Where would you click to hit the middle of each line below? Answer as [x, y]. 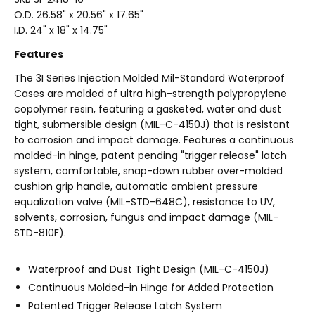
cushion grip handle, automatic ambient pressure [136, 186]
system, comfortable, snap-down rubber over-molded [148, 171]
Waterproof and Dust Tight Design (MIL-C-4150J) [149, 269]
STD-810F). [40, 233]
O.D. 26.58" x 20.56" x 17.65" [79, 15]
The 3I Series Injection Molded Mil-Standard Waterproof [149, 78]
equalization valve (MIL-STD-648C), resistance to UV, [144, 202]
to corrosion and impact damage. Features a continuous [154, 140]
